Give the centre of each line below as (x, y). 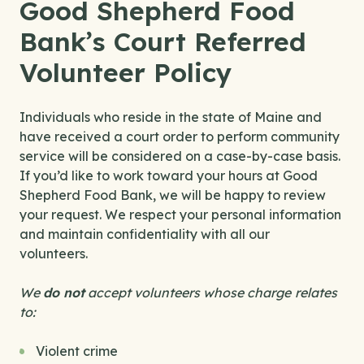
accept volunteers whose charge (188, 292)
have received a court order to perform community (180, 136)
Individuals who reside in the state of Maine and (171, 117)
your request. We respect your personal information (180, 214)
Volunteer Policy (126, 72)
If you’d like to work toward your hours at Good (169, 175)
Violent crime (77, 351)
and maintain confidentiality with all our (145, 234)
